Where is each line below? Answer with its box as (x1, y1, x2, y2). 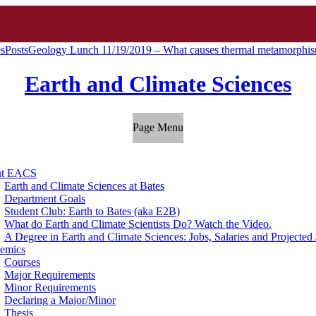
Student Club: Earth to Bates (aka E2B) (4, 205, 180, 218)
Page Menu (133, 121, 183, 134)
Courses (4, 256, 40, 269)
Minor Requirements (4, 281, 96, 294)
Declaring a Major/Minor (4, 294, 116, 307)
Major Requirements (4, 269, 95, 281)
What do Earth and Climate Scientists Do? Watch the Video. (4, 218, 272, 231)
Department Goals (4, 193, 85, 205)
